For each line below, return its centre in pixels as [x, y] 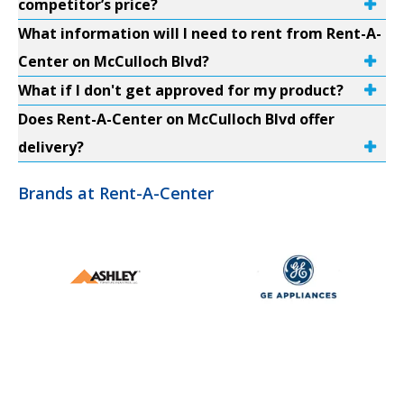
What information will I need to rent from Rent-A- [200, 33]
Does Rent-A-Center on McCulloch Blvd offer [176, 119]
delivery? [51, 147]
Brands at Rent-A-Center [116, 193]
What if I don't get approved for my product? [181, 90]
